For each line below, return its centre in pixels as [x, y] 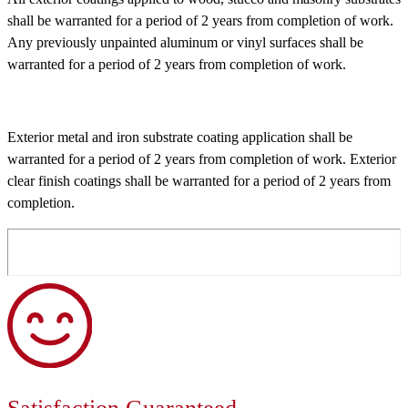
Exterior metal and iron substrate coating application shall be [180, 138]
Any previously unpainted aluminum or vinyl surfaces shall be [185, 43]
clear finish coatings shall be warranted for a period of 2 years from [199, 181]
